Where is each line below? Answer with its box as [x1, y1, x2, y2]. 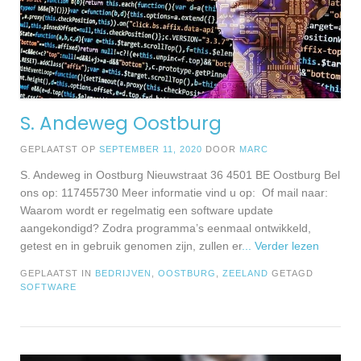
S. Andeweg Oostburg [20, 110, 222, 136]
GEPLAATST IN [20, 268, 95, 278]
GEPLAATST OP [20, 143, 99, 154]
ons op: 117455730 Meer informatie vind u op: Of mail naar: [20, 185, 331, 199]
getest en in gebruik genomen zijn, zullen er [20, 239, 242, 252]
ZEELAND [222, 268, 268, 278]
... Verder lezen [242, 239, 319, 252]
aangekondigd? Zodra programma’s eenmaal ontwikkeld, [20, 221, 311, 234]
